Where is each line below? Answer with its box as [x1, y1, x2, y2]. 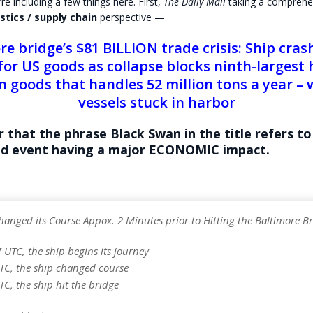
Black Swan [106, 124, 181, 142]
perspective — [96, 10, 165, 24]
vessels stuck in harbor [78, 92, 235, 112]
